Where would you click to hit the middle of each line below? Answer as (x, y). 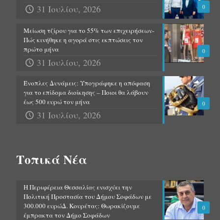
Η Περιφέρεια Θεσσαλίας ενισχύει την (78, 187)
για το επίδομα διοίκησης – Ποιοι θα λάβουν (86, 92)
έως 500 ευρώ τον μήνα (57, 101)
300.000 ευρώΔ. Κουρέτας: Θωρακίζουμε (82, 206)
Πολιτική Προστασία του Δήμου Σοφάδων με (88, 196)
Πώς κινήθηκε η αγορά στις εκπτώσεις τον (83, 40)
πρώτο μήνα (41, 49)
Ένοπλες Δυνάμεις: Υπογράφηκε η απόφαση (87, 83)
